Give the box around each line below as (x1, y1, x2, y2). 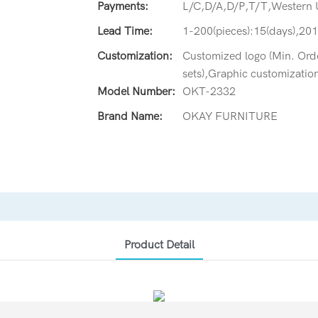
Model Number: (97, 84, 175, 98)
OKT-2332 (182, 84, 236, 98)
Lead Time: (97, 24, 153, 38)
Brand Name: (97, 109, 163, 123)
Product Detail (124, 238, 194, 251)
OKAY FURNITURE (182, 109, 278, 123)
